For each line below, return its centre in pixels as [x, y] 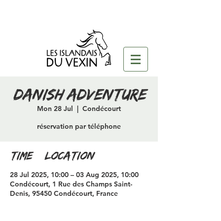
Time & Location [52, 156]
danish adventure [79, 95]
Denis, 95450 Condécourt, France [64, 193]
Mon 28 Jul [55, 109]
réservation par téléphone [79, 126]
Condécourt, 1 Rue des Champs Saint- [71, 184]
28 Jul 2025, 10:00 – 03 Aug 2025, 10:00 [74, 175]
